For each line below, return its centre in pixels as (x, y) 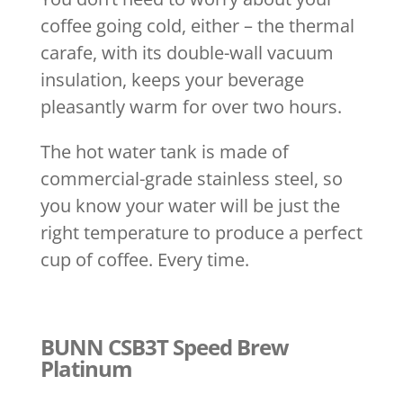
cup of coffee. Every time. (144, 259)
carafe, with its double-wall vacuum (187, 52)
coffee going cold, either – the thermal (197, 25)
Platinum (86, 368)
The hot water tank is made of (164, 151)
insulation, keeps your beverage (172, 79)
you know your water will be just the (190, 205)
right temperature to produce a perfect (201, 232)
